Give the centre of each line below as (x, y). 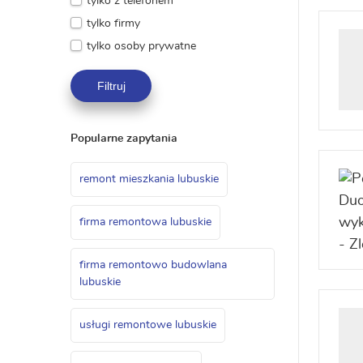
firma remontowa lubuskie (145, 222)
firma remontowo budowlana (153, 265)
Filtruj (111, 86)
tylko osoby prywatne (141, 46)
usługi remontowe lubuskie (148, 325)
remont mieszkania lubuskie (149, 179)
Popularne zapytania (124, 139)
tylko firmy (113, 23)
